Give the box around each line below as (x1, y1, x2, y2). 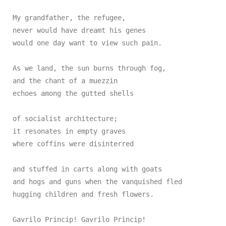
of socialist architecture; (13, 115, 118, 123)
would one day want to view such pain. (13, 39, 162, 47)
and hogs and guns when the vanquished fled (13, 178, 182, 186)
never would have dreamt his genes (13, 26, 146, 34)
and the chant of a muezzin (13, 77, 118, 85)
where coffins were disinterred (13, 140, 134, 148)
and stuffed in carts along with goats (13, 165, 162, 173)
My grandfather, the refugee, (13, 14, 126, 22)
